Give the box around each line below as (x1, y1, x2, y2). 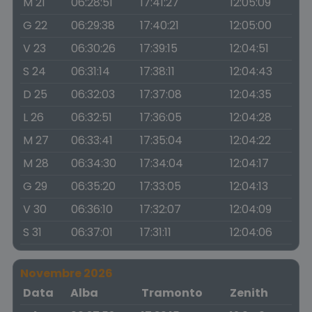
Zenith (230, 285, 268, 301)
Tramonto (141, 285, 203, 301)
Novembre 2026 (20, 265, 113, 281)
